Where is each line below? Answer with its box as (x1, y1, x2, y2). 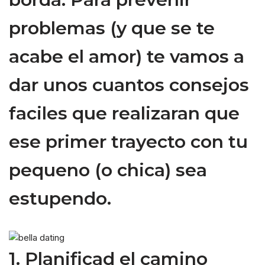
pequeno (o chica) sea (9, 159, 207, 182)
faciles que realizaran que (9, 102, 240, 125)
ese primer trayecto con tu (9, 131, 248, 153)
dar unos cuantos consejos (9, 74, 249, 96)
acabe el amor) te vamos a (9, 46, 244, 68)
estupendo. (9, 188, 111, 210)
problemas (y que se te (9, 17, 215, 40)
